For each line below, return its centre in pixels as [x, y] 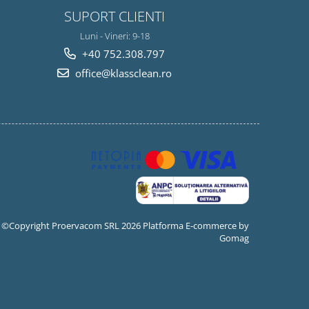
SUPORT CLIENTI [114, 16]
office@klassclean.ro [122, 73]
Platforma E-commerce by [196, 226]
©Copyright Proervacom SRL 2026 [72, 226]
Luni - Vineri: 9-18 [114, 36]
